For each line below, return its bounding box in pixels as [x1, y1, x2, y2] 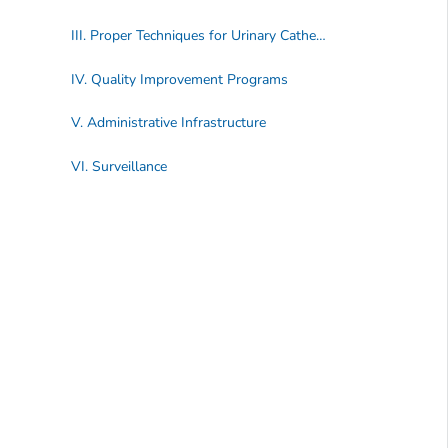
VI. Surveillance [70, 156, 167, 176]
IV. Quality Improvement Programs [70, 69, 288, 89]
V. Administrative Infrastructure [70, 113, 266, 133]
